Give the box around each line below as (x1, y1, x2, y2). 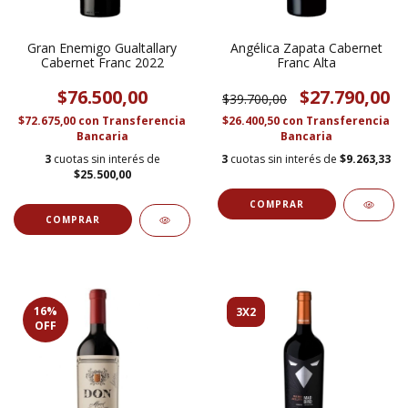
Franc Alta (276, 53, 336, 71)
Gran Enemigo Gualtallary (27, 38, 177, 56)
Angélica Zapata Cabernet (229, 38, 382, 56)
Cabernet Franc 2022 (40, 53, 164, 71)
